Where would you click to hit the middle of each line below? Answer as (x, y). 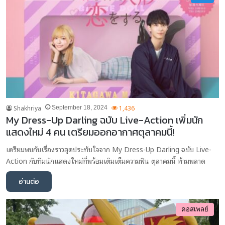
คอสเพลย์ (195, 209)
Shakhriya (27, 107)
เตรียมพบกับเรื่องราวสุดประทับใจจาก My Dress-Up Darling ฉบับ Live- (109, 149)
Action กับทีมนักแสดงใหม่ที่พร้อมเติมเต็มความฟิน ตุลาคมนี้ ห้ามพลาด (106, 160)
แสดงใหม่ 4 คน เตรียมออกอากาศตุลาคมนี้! (90, 132)
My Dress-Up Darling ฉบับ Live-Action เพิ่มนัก (104, 120)
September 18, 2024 (80, 107)
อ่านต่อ (29, 181)
